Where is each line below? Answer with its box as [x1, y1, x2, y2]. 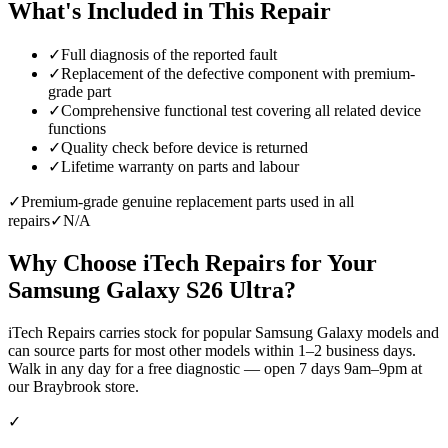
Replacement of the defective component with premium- [61, 65, 415, 83]
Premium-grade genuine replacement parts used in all [21, 193, 354, 211]
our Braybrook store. [8, 378, 139, 396]
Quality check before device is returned [61, 139, 308, 157]
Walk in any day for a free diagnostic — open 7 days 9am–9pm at [8, 360, 422, 378]
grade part [48, 83, 111, 101]
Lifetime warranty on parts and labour [61, 158, 299, 176]
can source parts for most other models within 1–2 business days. [8, 342, 416, 360]
